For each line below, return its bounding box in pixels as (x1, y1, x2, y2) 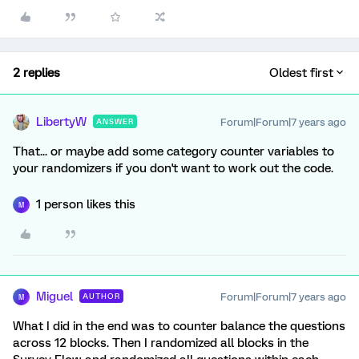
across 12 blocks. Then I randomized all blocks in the (13, 336, 309, 350)
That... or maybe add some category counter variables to (13, 144, 334, 159)
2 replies (13, 66, 60, 80)
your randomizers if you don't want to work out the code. (13, 161, 333, 175)
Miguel (36, 289, 73, 304)
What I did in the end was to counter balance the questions (13, 319, 345, 333)
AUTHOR (83, 292, 120, 301)
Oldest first (269, 66, 333, 80)
